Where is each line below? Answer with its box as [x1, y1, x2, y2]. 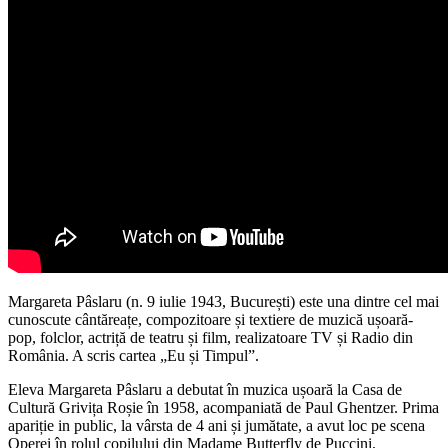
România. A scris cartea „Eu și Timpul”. [8, 346, 259, 364]
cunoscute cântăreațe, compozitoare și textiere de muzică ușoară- [8, 310, 413, 328]
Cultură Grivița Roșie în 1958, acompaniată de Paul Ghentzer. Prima [8, 398, 439, 416]
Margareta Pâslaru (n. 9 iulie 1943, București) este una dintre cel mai [8, 292, 439, 310]
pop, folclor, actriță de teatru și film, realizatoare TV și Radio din [8, 328, 413, 346]
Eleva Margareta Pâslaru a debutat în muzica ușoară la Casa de [8, 380, 402, 398]
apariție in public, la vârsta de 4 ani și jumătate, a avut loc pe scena [8, 416, 425, 434]
